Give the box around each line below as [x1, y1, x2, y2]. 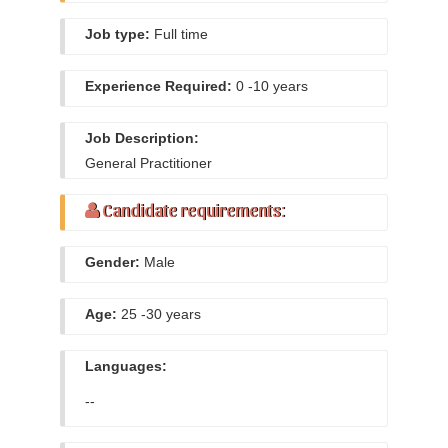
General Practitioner [85, 155, 212, 171]
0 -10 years [232, 78, 308, 94]
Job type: [85, 26, 150, 42]
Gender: [85, 254, 140, 270]
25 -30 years [117, 306, 201, 322]
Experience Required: [85, 78, 232, 94]
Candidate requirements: [99, 199, 285, 220]
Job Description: [85, 130, 199, 146]
